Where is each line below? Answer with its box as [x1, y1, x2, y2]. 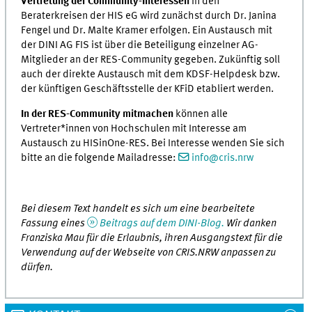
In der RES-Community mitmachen [21, 109, 174, 120]
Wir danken [224, 218, 276, 230]
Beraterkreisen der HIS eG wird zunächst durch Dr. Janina [21, 10, 277, 22]
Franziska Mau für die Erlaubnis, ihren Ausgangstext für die [21, 233, 283, 244]
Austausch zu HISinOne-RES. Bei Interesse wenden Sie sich [21, 138, 286, 150]
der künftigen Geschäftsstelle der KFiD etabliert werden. [21, 83, 274, 95]
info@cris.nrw [192, 153, 253, 164]
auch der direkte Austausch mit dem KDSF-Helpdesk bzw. [21, 68, 281, 80]
